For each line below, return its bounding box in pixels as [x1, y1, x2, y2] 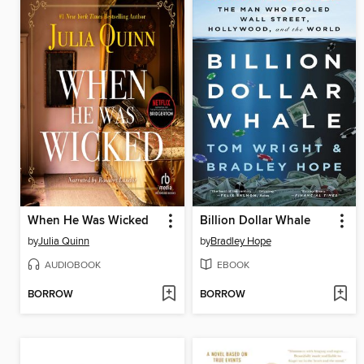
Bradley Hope [210, 234, 271, 248]
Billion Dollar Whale [199, 213, 310, 228]
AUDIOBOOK [45, 258, 101, 271]
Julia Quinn [38, 234, 89, 248]
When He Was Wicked [28, 213, 149, 228]
